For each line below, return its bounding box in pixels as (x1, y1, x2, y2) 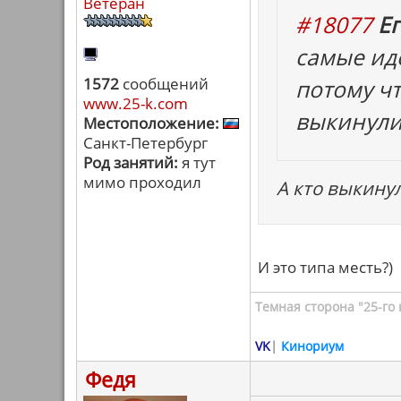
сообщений (119, 73, 209, 94)
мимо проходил (83, 172, 201, 192)
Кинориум (281, 337, 344, 354)
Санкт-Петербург (83, 132, 208, 153)
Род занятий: (83, 152, 178, 173)
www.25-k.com (83, 93, 188, 114)
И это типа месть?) (258, 257, 393, 277)
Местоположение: (83, 113, 219, 133)
